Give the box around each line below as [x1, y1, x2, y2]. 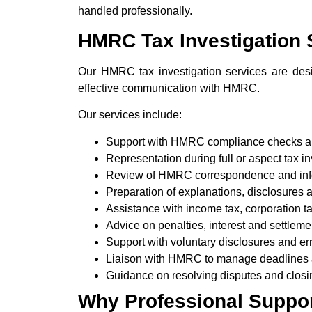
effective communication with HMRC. [78, 82, 260, 95]
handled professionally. [78, 4, 192, 17]
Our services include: [78, 109, 182, 121]
